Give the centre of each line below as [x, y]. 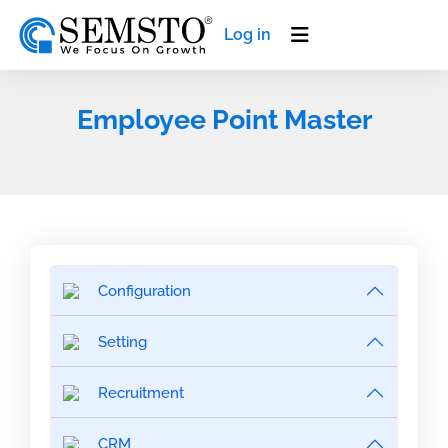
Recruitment [141, 393]
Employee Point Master [224, 119]
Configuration [144, 291]
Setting [122, 342]
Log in [247, 34]
